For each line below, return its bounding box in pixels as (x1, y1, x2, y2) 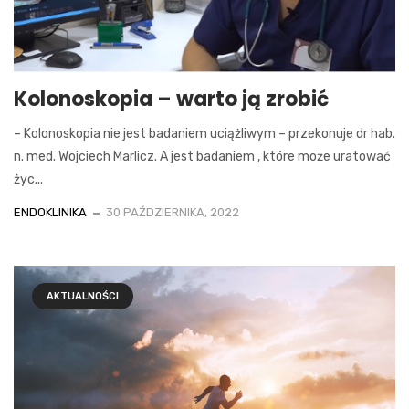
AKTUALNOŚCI (47, 290, 119, 302)
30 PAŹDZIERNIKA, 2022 (106, 205, 239, 219)
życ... (14, 172, 43, 187)
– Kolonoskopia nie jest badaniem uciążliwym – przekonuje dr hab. (14, 126, 395, 142)
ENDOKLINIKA (14, 205, 87, 219)
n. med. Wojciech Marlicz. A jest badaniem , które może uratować (14, 149, 391, 164)
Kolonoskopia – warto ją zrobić (14, 85, 329, 113)
